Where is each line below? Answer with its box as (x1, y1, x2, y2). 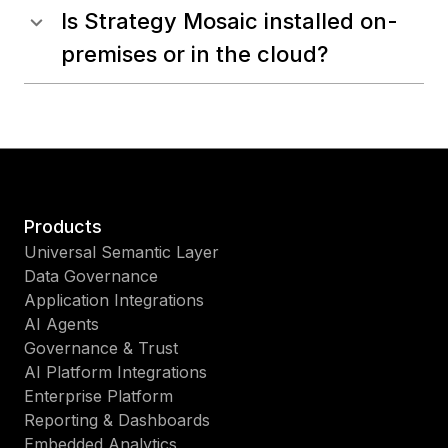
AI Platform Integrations (24, 362, 207, 383)
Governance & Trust (24, 338, 178, 359)
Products (24, 216, 102, 238)
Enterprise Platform (24, 386, 173, 407)
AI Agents (24, 314, 99, 335)
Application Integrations (24, 290, 204, 311)
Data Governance (24, 266, 158, 287)
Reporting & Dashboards (24, 410, 210, 431)
